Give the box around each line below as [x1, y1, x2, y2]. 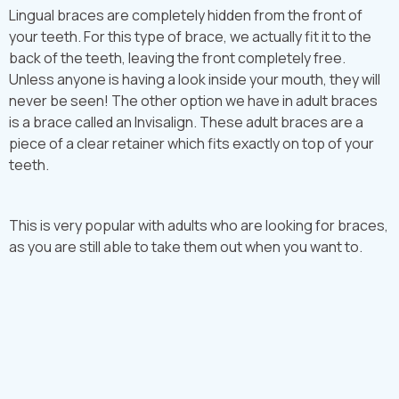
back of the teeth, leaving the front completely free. [9, 48, 346, 68]
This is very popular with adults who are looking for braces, [9, 216, 388, 235]
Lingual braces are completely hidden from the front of [9, 5, 362, 25]
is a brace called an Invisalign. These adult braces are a [9, 112, 363, 132]
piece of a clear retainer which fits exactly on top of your [9, 134, 374, 153]
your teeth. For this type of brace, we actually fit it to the [9, 27, 371, 46]
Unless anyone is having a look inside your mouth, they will [9, 69, 380, 89]
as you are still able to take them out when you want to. [9, 237, 362, 256]
